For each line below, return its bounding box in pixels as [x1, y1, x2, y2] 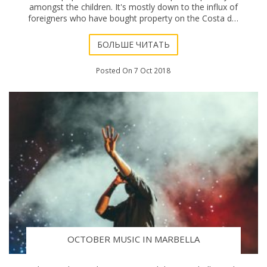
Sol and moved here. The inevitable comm [52, 23, 215, 35]
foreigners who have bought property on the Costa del [28, 12, 239, 24]
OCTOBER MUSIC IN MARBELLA [67, 232, 200, 245]
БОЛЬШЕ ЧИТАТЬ [97, 39, 170, 50]
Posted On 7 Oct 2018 [96, 66, 171, 75]
